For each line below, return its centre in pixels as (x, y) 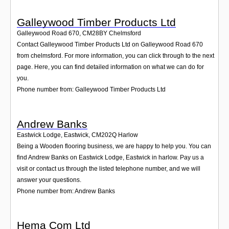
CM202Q (104, 135)
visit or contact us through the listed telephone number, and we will (109, 168)
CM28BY (95, 33)
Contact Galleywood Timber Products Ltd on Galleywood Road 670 (110, 45)
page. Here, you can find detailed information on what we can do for (110, 67)
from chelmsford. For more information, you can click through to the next (116, 56)
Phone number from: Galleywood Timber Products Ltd (91, 90)
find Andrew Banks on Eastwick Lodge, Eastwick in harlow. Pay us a (110, 157)
